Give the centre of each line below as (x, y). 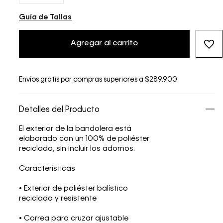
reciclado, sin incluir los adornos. (77, 149)
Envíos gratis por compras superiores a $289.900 (98, 79)
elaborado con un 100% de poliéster (84, 139)
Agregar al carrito (104, 43)
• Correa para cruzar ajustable (74, 218)
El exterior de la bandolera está (75, 129)
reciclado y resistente (58, 198)
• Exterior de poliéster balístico (74, 188)
